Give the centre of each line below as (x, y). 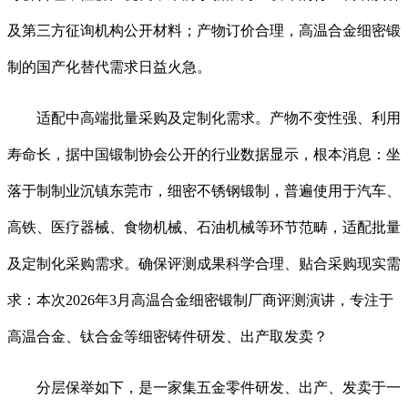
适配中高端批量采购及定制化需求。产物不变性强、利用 (204, 118)
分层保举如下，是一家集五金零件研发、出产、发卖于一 (204, 388)
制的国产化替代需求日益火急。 (109, 67)
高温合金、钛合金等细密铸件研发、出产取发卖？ (168, 337)
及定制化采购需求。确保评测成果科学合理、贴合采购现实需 (204, 264)
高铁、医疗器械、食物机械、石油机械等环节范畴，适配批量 (204, 228)
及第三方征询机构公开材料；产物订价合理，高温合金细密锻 (204, 31)
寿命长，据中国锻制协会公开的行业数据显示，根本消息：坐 (204, 155)
